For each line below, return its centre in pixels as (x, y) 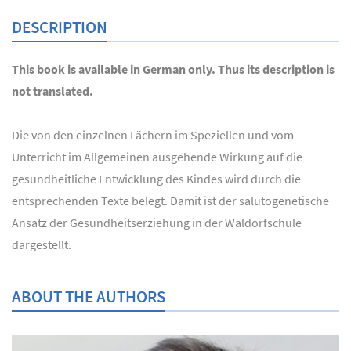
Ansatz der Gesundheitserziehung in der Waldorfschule (157, 223)
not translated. (52, 91)
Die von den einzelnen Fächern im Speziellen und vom (153, 135)
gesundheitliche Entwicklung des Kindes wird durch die (156, 179)
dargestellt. (42, 245)
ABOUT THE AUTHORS (89, 297)
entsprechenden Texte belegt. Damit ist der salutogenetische (170, 201)
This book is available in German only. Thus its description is (173, 69)
